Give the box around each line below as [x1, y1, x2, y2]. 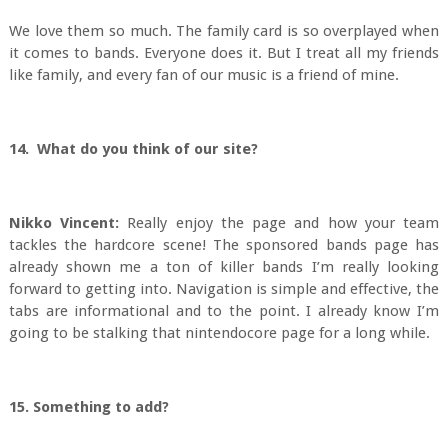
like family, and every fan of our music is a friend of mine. [8, 66, 399, 84]
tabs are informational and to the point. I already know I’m [8, 302, 440, 320]
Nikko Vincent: [8, 214, 120, 232]
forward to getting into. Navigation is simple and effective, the [8, 280, 440, 298]
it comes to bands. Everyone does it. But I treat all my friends [8, 44, 440, 62]
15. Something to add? [8, 398, 177, 416]
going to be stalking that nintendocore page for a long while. [8, 324, 430, 342]
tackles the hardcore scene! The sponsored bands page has [8, 236, 440, 254]
